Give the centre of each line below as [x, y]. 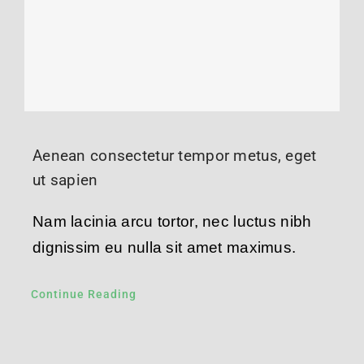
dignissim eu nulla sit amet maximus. [164, 247]
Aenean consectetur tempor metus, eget [174, 155]
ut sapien [65, 180]
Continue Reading [83, 294]
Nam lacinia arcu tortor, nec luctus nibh [172, 221]
